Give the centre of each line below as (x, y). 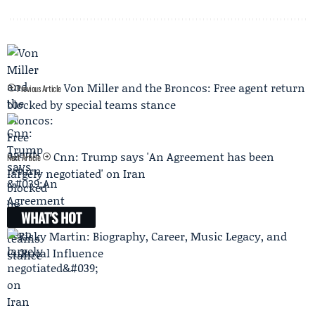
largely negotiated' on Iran (76, 174)
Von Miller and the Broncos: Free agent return (184, 88)
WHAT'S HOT (51, 218)
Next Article (25, 157)
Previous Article (38, 89)
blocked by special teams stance (91, 105)
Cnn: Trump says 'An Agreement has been (163, 157)
